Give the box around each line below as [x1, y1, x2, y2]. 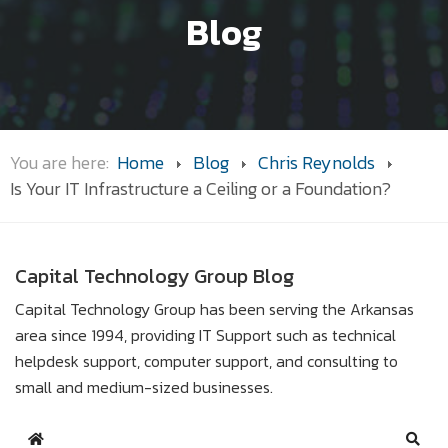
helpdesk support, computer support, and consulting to [15, 348, 398, 373]
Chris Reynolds [258, 149, 375, 176]
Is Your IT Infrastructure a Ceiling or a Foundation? [10, 175, 391, 202]
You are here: [10, 149, 117, 176]
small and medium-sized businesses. [15, 374, 273, 399]
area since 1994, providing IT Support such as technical [15, 322, 396, 347]
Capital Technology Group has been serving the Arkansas [15, 296, 414, 321]
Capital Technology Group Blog [15, 261, 294, 291]
